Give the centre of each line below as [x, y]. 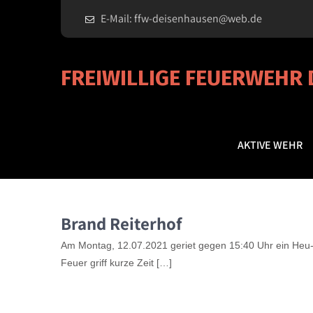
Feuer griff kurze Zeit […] [116, 263]
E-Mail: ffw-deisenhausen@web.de [181, 19]
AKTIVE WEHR [270, 145]
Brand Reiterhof [121, 223]
